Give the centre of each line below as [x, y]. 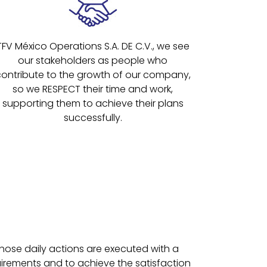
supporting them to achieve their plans [93, 103]
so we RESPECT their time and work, [93, 89]
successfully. [93, 117]
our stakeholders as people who [93, 60]
